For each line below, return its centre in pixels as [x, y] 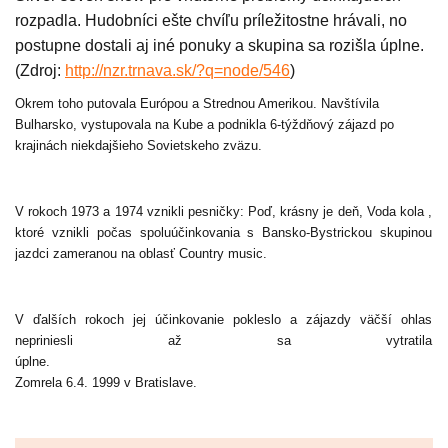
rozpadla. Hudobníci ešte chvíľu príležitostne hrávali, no [211, 21]
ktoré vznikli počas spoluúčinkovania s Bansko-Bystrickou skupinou [223, 233]
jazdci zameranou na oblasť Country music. [141, 254]
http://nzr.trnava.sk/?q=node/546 [177, 71]
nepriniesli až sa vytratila [223, 341]
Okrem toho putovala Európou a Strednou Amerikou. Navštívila [197, 104]
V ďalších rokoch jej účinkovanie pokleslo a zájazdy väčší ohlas [223, 320]
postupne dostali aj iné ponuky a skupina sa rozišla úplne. [219, 46]
